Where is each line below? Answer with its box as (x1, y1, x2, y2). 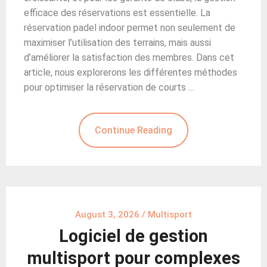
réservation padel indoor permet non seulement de (24, 21, 235, 33)
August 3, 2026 (75, 209, 139, 220)
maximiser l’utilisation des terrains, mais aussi (24, 36, 211, 48)
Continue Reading (95, 124, 172, 136)
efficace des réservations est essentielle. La (24, 7, 210, 18)
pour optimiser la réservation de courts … (24, 81, 194, 93)
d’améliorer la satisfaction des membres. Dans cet (24, 51, 234, 63)
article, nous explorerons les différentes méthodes (24, 66, 237, 78)
